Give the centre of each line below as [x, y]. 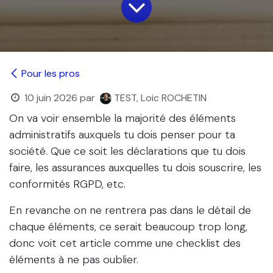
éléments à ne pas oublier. [74, 260]
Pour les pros [51, 74]
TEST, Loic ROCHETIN [160, 98]
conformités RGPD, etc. [67, 184]
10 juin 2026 [51, 98]
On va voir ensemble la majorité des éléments [122, 119]
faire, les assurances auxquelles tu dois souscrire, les [135, 168]
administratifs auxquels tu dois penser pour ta [122, 135]
